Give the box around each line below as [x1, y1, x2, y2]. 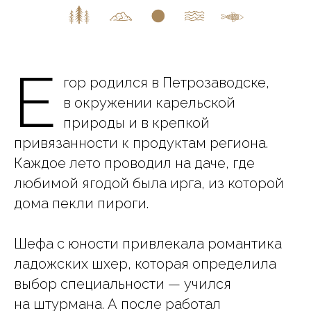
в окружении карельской [63, 94, 235, 111]
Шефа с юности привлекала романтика [14, 235, 282, 252]
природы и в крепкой [63, 115, 210, 131]
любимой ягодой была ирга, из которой [14, 175, 284, 192]
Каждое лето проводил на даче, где [14, 155, 255, 171]
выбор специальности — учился [14, 276, 231, 292]
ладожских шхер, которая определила [14, 255, 276, 272]
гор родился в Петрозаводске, [63, 74, 269, 91]
